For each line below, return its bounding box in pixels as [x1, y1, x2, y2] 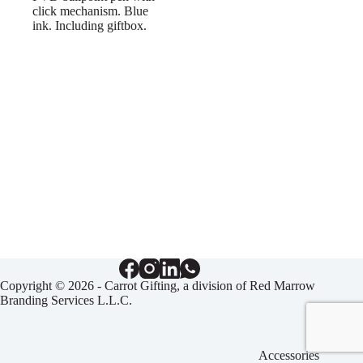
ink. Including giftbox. [32, 19, 147, 33]
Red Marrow [250, 279, 315, 293]
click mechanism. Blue [32, 4, 148, 19]
